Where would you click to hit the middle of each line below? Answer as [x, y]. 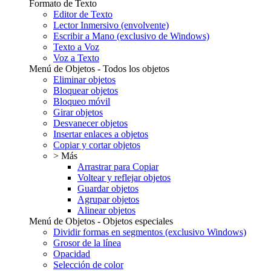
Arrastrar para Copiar [118, 167]
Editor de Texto [83, 15]
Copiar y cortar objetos [97, 145]
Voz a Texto [76, 58]
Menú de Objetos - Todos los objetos [99, 69]
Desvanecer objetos [90, 123]
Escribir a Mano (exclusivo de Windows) [131, 36]
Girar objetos [78, 113]
